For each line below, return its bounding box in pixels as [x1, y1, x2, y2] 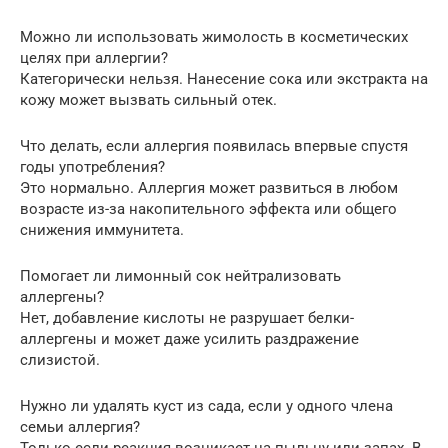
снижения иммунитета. [20, 220, 184, 239]
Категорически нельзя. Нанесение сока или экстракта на [20, 69, 428, 88]
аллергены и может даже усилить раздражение [20, 329, 359, 348]
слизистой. [20, 350, 100, 369]
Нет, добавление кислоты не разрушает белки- [20, 308, 354, 327]
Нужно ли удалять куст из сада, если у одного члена [20, 396, 393, 415]
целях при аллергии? [20, 48, 168, 67]
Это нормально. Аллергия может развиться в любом [20, 178, 398, 197]
